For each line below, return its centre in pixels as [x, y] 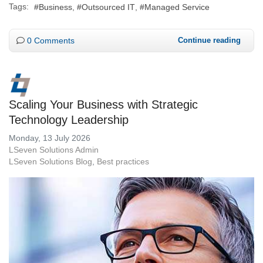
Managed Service [177, 7]
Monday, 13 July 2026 [50, 138]
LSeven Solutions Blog [50, 161]
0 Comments [51, 40]
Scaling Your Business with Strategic [103, 104]
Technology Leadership [69, 119]
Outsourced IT [108, 7]
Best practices [123, 161]
